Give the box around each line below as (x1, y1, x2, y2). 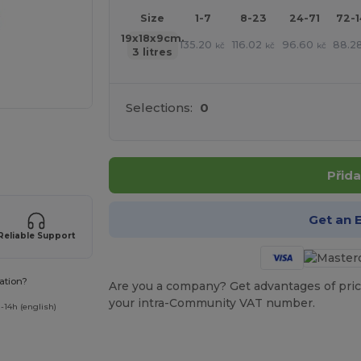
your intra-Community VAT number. (108, 296, 315, 310)
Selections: (125, 100, 193, 115)
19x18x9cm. (121, 32, 185, 44)
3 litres (132, 46, 173, 58)
